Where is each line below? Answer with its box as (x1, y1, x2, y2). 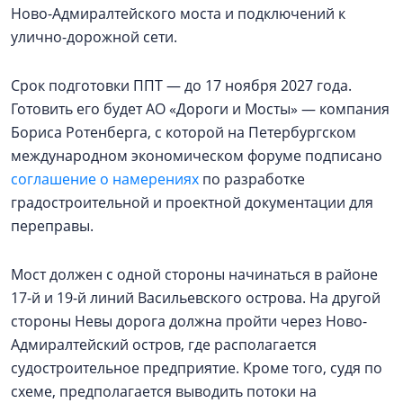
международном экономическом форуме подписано (11, 146, 382, 166)
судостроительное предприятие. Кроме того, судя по (11, 358, 382, 379)
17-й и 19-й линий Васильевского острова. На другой (11, 288, 381, 309)
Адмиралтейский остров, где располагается (11, 335, 317, 355)
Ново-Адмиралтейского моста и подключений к (11, 4, 345, 24)
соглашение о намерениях (11, 169, 199, 190)
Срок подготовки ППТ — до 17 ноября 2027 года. (11, 76, 352, 96)
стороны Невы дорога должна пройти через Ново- (11, 311, 367, 332)
